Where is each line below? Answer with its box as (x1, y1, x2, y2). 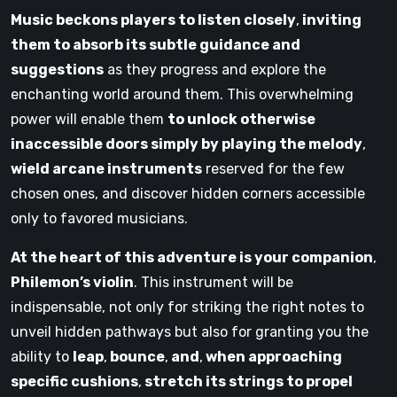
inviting (300, 11, 362, 28)
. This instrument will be (134, 273, 293, 291)
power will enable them (11, 110, 167, 128)
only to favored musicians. (11, 209, 188, 227)
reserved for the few (202, 160, 345, 177)
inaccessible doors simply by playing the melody (11, 135, 362, 152)
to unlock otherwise (167, 110, 315, 128)
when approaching (203, 347, 342, 365)
